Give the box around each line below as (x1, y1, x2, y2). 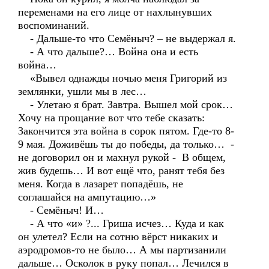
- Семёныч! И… (18, 204, 104, 216)
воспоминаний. (18, 19, 89, 31)
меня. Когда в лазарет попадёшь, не (18, 178, 183, 190)
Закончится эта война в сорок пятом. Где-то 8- (18, 125, 234, 137)
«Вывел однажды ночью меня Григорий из (18, 72, 227, 84)
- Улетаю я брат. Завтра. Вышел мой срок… (18, 98, 236, 110)
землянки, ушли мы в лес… (18, 85, 147, 97)
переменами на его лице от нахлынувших (18, 6, 215, 18)
